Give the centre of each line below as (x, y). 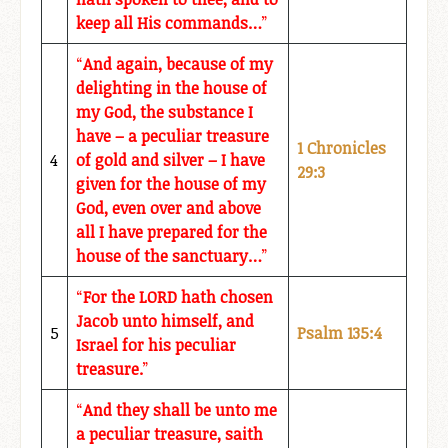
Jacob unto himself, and (165, 321)
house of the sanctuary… (169, 256)
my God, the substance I (164, 112)
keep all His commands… (169, 23)
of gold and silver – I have (170, 160)
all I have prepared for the (171, 232)
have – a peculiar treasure (172, 136)
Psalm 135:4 (339, 333)
